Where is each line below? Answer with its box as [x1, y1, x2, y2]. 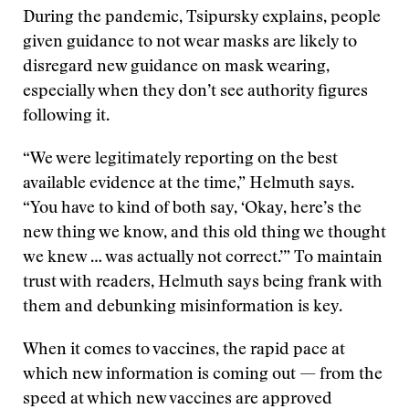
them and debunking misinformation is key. [23, 299, 342, 316]
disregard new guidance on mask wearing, [23, 59, 330, 76]
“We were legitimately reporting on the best [23, 152, 338, 168]
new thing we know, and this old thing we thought [23, 225, 386, 242]
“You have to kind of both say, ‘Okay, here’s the [23, 201, 362, 217]
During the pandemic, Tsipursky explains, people [23, 10, 381, 26]
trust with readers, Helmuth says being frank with [23, 275, 383, 291]
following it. [23, 109, 110, 125]
